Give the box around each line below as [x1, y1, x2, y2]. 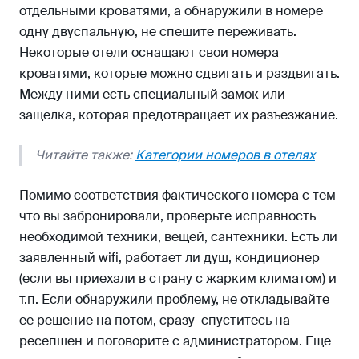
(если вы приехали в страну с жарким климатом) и [19, 270, 337, 288]
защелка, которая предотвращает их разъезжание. [19, 107, 338, 124]
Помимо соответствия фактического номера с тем [19, 187, 336, 204]
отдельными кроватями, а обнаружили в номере [19, 2, 323, 20]
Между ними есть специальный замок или [19, 86, 285, 103]
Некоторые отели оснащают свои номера [19, 44, 279, 62]
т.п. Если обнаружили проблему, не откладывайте [19, 291, 329, 309]
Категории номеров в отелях [135, 147, 315, 164]
